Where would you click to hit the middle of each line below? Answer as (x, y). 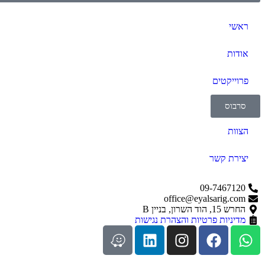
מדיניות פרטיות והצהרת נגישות (190, 220)
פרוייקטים (230, 81)
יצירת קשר (229, 159)
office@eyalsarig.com (205, 199)
